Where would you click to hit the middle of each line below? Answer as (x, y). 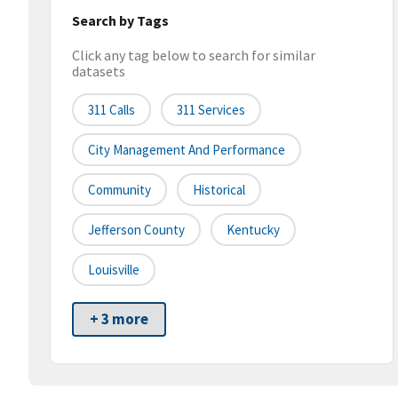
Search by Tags (120, 20)
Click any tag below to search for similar (194, 56)
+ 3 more (119, 319)
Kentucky (253, 230)
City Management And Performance (187, 150)
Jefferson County (136, 230)
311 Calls (111, 110)
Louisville (114, 270)
